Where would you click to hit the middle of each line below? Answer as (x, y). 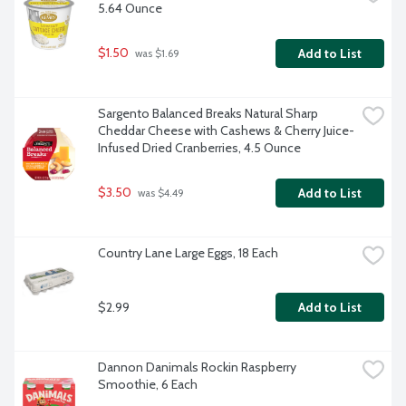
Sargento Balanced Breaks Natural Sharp (208, 114)
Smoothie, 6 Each (148, 385)
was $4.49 (159, 193)
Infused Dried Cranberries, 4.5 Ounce (199, 148)
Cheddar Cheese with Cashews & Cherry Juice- (226, 131)
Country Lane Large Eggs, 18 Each (188, 253)
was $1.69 (156, 54)
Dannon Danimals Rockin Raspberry (197, 367)
